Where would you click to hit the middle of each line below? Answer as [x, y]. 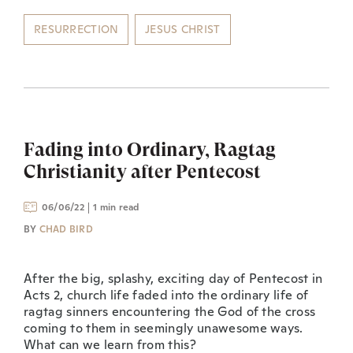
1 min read [116, 207]
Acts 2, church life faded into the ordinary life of [166, 295]
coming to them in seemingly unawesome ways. [163, 328]
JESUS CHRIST [183, 29]
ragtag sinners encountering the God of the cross [170, 311]
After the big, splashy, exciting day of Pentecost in [173, 278]
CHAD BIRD [66, 229]
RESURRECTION [76, 29]
